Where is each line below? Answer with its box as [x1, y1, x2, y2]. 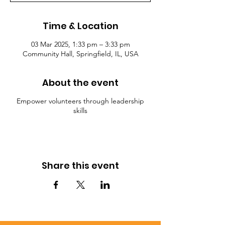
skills [73, 106, 87, 115]
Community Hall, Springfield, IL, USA [22, 49, 139, 58]
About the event [42, 76, 119, 89]
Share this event [42, 159, 119, 172]
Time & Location [42, 20, 119, 32]
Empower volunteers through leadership [17, 96, 144, 105]
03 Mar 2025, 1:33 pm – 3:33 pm [31, 40, 130, 49]
